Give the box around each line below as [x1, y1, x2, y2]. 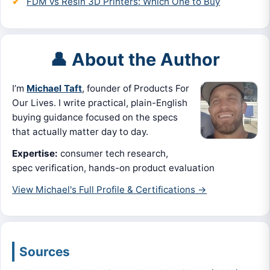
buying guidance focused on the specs [12, 111, 178, 123]
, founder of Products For [82, 82, 190, 94]
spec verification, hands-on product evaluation [12, 162, 215, 174]
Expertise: [12, 147, 58, 159]
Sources [19, 244, 71, 260]
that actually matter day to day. [12, 125, 149, 137]
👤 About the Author [50, 48, 220, 70]
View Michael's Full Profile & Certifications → [12, 183, 207, 195]
